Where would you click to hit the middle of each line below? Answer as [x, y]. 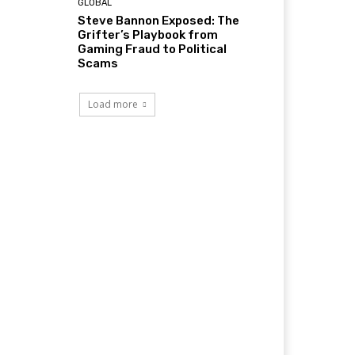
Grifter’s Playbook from [148, 35]
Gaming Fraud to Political [153, 50]
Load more [113, 105]
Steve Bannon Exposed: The [159, 21]
